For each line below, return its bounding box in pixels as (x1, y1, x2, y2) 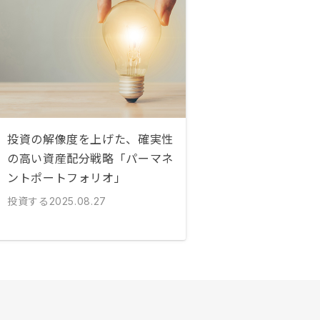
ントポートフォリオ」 (7, 169, 126, 186)
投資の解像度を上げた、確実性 (7, 130, 174, 147)
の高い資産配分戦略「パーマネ (7, 149, 174, 166)
